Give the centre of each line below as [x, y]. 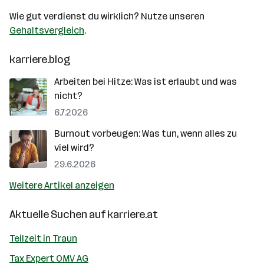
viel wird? [74, 148]
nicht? [68, 96]
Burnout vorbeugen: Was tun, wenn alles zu [146, 133]
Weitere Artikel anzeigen [62, 185]
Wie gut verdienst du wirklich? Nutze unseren [107, 16]
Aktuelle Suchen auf [58, 214]
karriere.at [133, 214]
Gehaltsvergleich [47, 30]
